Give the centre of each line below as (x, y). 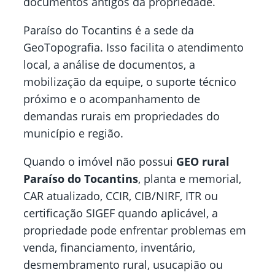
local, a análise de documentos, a (109, 65)
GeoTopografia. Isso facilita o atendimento (134, 48)
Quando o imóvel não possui (100, 162)
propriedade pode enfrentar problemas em (135, 230)
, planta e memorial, (190, 179)
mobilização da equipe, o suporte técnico (130, 82)
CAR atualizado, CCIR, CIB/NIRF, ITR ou (121, 196)
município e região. (73, 134)
